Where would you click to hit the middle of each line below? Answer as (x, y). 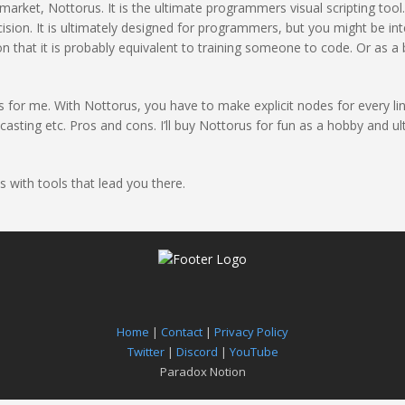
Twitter (146, 352)
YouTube (254, 352)
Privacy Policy (251, 332)
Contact (182, 332)
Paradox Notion (202, 372)
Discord (197, 352)
